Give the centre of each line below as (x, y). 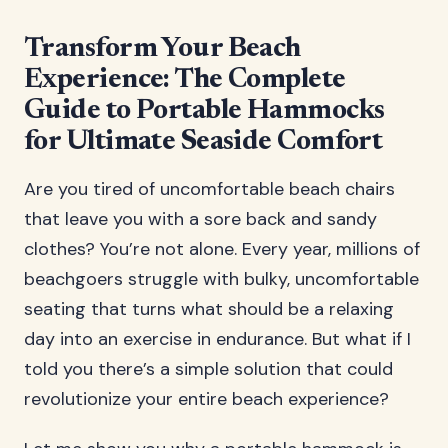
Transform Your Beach (162, 49)
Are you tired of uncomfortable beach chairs (209, 189)
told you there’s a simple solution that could (208, 369)
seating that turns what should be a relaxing (209, 309)
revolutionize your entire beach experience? (206, 399)
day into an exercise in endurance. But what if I (217, 339)
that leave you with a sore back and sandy (200, 219)
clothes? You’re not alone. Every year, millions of (222, 249)
